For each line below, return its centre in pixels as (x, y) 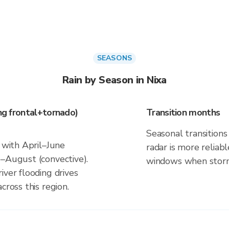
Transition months (183, 112)
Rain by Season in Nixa (114, 80)
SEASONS (114, 58)
